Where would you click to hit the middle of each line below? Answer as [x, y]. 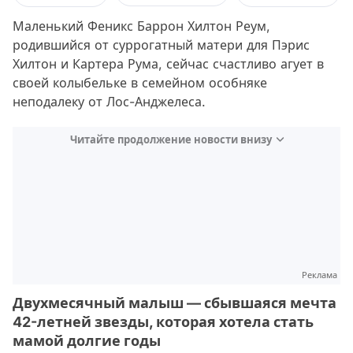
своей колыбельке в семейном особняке [140, 83]
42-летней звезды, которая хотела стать [163, 322]
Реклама [320, 275]
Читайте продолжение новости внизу [171, 139]
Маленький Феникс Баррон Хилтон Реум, [141, 26]
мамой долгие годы [87, 341]
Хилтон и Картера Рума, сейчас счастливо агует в [168, 64]
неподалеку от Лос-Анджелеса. [109, 102]
